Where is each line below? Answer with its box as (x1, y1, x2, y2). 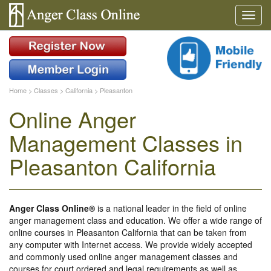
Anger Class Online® (9, 202, 95, 215)
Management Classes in (9, 127, 243, 158)
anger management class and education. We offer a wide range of (9, 214, 262, 227)
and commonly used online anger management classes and (9, 250, 238, 263)
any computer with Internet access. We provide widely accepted (9, 238, 252, 251)
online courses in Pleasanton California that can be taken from (9, 226, 247, 239)
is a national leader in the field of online (95, 202, 247, 215)
